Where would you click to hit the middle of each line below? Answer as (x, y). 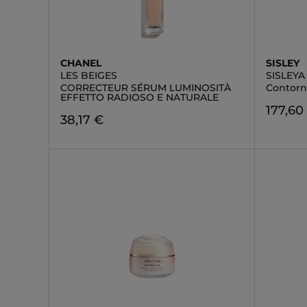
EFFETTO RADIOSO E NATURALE (139, 97)
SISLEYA (286, 75)
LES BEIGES (89, 75)
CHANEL (81, 63)
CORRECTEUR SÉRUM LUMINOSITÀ (146, 88)
